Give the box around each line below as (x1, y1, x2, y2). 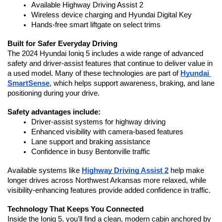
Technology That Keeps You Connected (7, 205, 144, 213)
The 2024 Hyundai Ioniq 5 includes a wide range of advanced (7, 49, 203, 57)
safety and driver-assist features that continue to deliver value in (7, 59, 213, 67)
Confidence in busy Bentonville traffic (31, 147, 150, 156)
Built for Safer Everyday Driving (7, 39, 117, 48)
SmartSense (7, 79, 50, 87)
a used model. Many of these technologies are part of (7, 69, 180, 77)
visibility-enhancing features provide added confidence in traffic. (7, 186, 211, 194)
